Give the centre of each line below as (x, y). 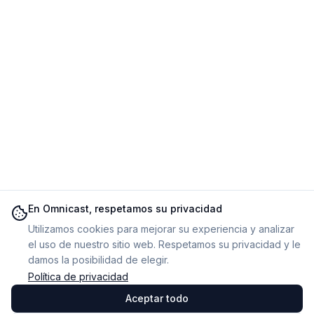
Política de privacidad (78, 277)
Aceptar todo (157, 298)
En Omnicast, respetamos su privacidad (125, 209)
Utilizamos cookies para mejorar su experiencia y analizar (161, 229)
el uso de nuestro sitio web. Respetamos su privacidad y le (164, 244)
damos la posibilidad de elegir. (98, 260)
